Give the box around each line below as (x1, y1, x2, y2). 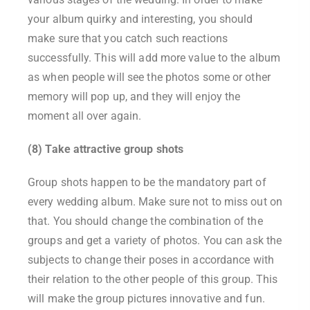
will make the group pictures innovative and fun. (28, 292, 265, 305)
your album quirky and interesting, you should (28, 12, 253, 26)
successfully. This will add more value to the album (28, 51, 281, 64)
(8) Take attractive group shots (28, 143, 184, 156)
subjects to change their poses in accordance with (28, 253, 274, 266)
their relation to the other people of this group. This (28, 273, 278, 286)
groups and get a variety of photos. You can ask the (28, 234, 282, 247)
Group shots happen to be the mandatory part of (28, 176, 266, 189)
